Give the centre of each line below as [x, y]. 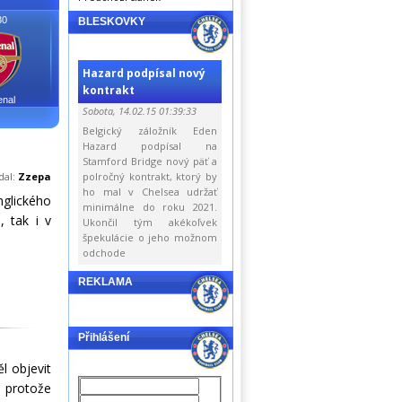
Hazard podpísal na [150, 146]
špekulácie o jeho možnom [150, 237]
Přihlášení [104, 337]
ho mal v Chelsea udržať [150, 192]
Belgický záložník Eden [150, 131]
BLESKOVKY [112, 22]
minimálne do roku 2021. [150, 207]
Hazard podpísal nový [144, 73]
